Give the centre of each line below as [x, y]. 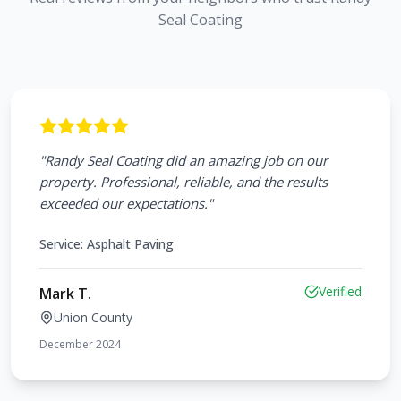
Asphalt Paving [130, 244]
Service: [63, 244]
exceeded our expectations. [124, 203]
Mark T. [65, 294]
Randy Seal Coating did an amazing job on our [186, 160]
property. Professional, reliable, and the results [183, 182]
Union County [93, 317]
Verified [340, 291]
